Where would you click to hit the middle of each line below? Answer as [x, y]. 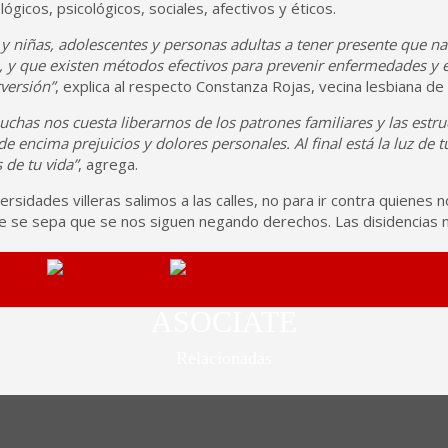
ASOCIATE [224, 321]
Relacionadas [224, 358]
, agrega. [108, 164]
